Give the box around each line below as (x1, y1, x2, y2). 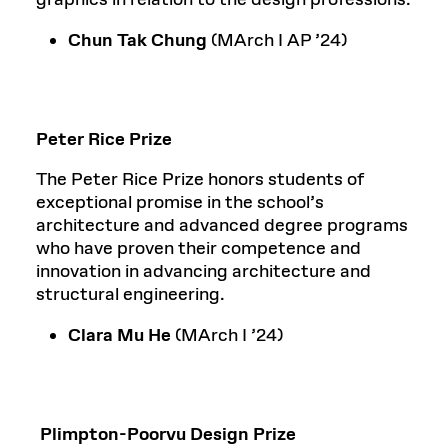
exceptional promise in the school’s (36, 190, 324, 215)
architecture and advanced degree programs (36, 213, 408, 238)
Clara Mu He (68, 323, 175, 348)
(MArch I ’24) (175, 323, 283, 348)
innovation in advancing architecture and (36, 259, 371, 284)
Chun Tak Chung (68, 28, 211, 53)
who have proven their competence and (36, 236, 361, 261)
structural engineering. (36, 282, 225, 307)
